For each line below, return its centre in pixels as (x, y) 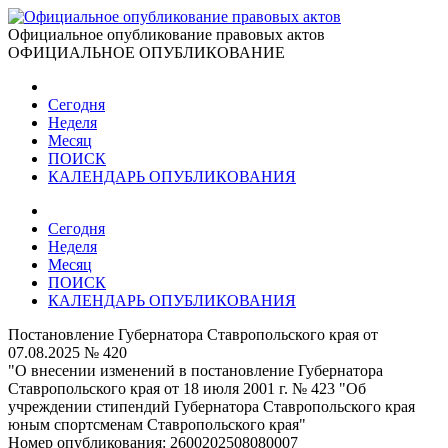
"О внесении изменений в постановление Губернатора (195, 370)
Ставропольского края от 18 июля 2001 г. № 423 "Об (187, 388)
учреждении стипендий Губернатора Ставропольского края (211, 406)
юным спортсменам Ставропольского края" (157, 424)
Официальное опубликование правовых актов (166, 34)
